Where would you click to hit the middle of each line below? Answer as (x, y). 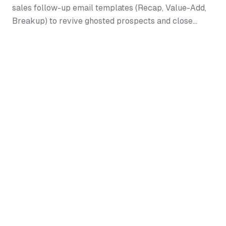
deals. (23, 34)
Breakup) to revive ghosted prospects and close (102, 21)
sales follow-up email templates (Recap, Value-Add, (109, 8)
